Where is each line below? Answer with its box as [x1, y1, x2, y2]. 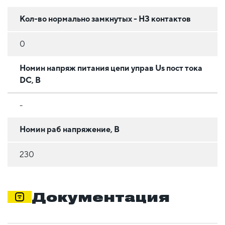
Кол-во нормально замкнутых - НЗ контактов [20, 14, 191, 24]
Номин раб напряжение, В [20, 125, 120, 135]
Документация [32, 189, 170, 205]
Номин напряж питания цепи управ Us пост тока [20, 63, 202, 73]
